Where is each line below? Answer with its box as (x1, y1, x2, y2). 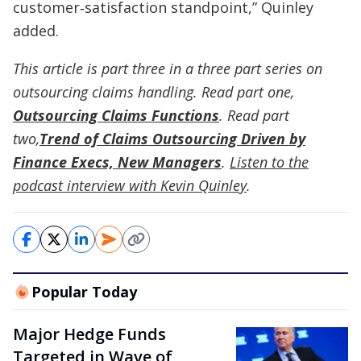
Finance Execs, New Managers (13, 151, 222, 172)
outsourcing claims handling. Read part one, (13, 81, 294, 102)
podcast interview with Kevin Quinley (13, 175, 247, 195)
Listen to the (230, 151, 309, 172)
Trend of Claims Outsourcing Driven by (39, 128, 305, 148)
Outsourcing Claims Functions (13, 105, 219, 125)
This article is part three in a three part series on (13, 58, 322, 78)
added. (13, 20, 59, 40)
